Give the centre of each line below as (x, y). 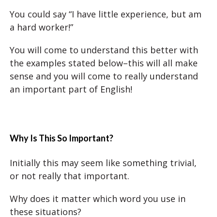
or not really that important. (70, 176)
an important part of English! (71, 89)
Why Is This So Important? (62, 138)
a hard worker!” (41, 27)
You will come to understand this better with (104, 50)
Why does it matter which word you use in (98, 199)
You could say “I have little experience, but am (106, 14)
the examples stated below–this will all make (104, 63)
